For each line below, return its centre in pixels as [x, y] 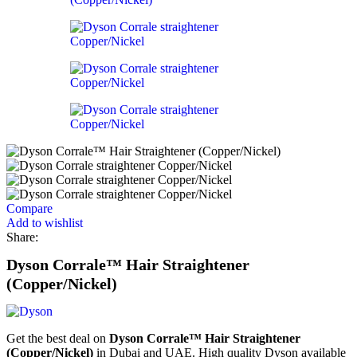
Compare [29, 208]
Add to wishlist [45, 223]
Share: [22, 237]
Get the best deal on [58, 338]
